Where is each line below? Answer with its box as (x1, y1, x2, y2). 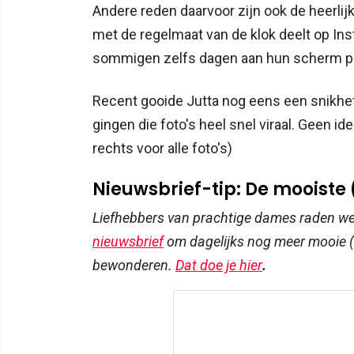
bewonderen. (92, 256, 175, 273)
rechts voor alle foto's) (92, 139, 232, 156)
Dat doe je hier (175, 256, 262, 273)
